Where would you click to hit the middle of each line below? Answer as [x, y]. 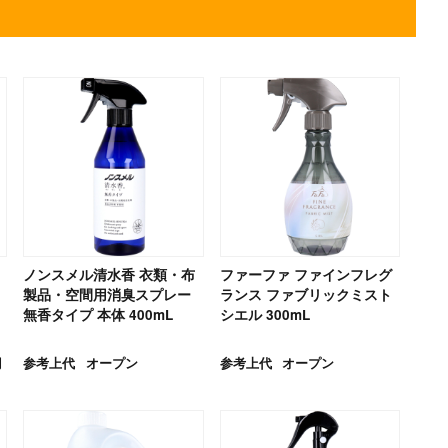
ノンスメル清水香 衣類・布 [109, 275]
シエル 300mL [264, 315]
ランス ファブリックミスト [305, 295]
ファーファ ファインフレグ [305, 275]
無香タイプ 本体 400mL [98, 315]
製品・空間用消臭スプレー [107, 295]
